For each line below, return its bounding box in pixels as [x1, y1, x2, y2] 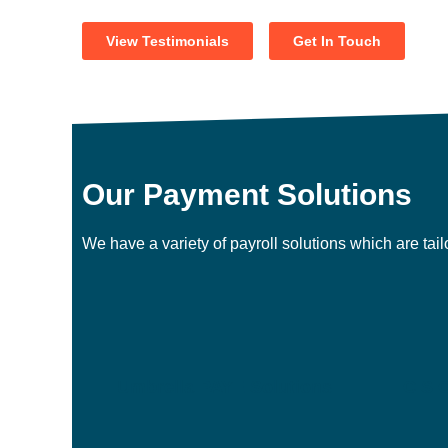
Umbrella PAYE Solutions [117, 377, 332, 397]
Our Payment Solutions [82, 178, 412, 211]
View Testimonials [106, 33, 229, 49]
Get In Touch [293, 33, 381, 49]
